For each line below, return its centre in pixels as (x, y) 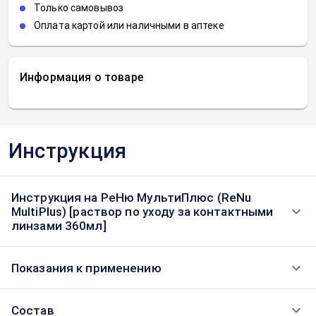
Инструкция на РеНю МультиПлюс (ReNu (132, 197)
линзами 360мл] (59, 226)
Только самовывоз (79, 8)
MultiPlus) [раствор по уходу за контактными (142, 212)
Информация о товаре (81, 77)
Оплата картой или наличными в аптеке (129, 25)
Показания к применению (86, 268)
